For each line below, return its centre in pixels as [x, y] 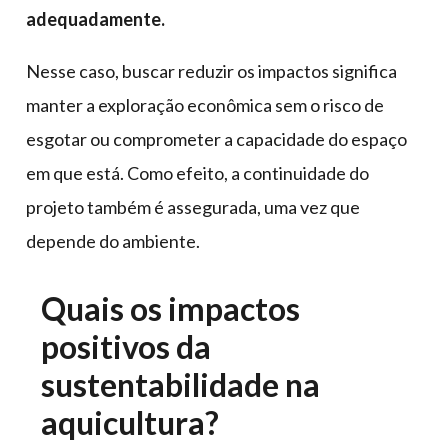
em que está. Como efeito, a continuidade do [197, 173]
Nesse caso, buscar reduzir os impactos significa [211, 71]
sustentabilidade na [180, 385]
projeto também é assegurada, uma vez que [193, 207]
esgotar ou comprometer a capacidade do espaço [216, 139]
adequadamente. [95, 19]
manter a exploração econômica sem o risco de [205, 105]
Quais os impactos [170, 309]
